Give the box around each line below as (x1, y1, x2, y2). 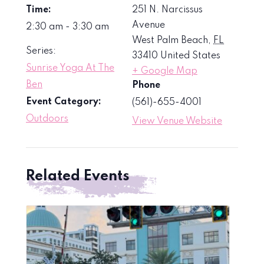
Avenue (132, 20, 165, 30)
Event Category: (26, 97, 101, 107)
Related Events (26, 169, 130, 184)
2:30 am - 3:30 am (26, 22, 109, 32)
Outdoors (26, 114, 68, 124)
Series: (26, 46, 56, 56)
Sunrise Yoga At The (26, 63, 114, 73)
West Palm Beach (132, 35, 208, 45)
